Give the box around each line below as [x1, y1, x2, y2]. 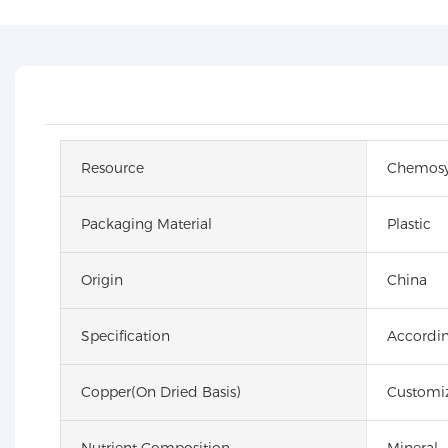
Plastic [386, 214, 431, 233]
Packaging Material [81, 214, 212, 233]
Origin [81, 270, 123, 289]
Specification [81, 326, 170, 345]
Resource [81, 158, 144, 177]
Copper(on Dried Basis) [81, 382, 240, 401]
